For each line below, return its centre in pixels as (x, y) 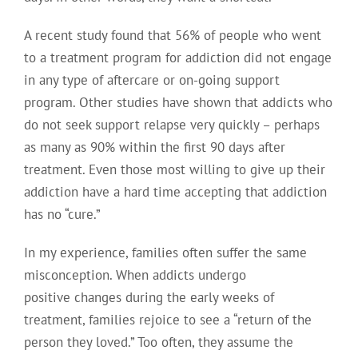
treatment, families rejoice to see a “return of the (167, 319)
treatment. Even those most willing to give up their (174, 169)
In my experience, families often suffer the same (165, 252)
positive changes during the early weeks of (149, 297)
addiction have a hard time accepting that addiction (175, 191)
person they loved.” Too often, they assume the (158, 342)
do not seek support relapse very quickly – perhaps (171, 124)
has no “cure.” (62, 214)
